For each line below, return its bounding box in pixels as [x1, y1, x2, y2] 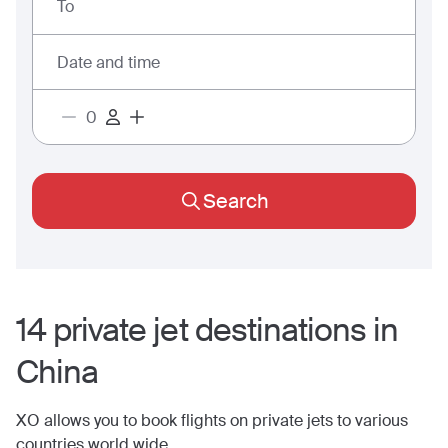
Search [202, 188, 269, 214]
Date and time [57, 51, 160, 73]
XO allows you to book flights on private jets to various [16, 410, 408, 431]
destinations [194, 309, 367, 351]
